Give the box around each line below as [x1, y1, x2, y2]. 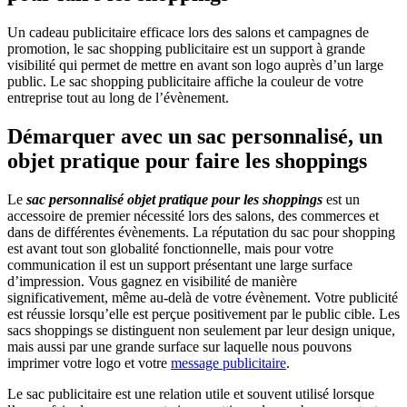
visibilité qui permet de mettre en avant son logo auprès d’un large [7, 56, 383, 73]
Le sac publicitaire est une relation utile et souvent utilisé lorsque [7, 385, 374, 402]
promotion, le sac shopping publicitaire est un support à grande [7, 40, 365, 56]
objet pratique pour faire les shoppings [7, 148, 367, 173]
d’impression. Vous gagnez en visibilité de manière [7, 273, 297, 289]
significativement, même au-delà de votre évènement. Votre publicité [7, 289, 398, 305]
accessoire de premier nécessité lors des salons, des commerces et [7, 207, 379, 223]
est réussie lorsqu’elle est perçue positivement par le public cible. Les [7, 305, 400, 322]
